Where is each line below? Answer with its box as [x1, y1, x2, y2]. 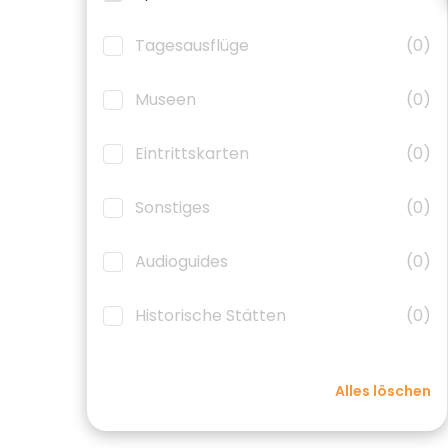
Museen [135, 88, 196, 111]
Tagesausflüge [135, 34, 249, 57]
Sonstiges [135, 196, 210, 219]
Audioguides [135, 250, 228, 273]
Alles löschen [335, 381, 431, 401]
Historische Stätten [135, 304, 286, 327]
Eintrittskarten [135, 142, 249, 165]
